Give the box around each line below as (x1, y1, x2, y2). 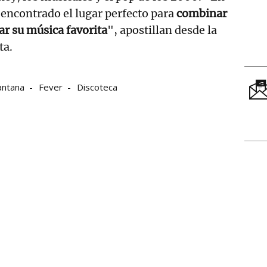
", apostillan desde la (107, 23, 217, 38)
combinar (176, 7, 227, 21)
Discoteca (77, 81, 117, 94)
